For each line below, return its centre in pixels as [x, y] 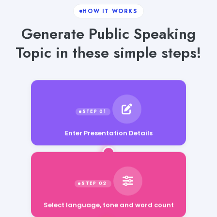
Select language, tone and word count [108, 210]
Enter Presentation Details [108, 134]
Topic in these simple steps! [108, 52]
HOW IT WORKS [110, 11]
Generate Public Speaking [108, 33]
